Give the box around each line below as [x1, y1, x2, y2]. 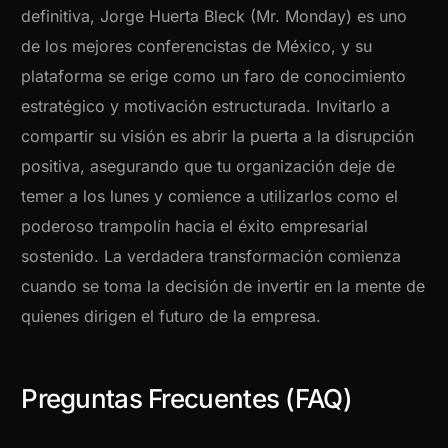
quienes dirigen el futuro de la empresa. [21, 306, 322, 327]
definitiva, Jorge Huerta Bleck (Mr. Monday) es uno [21, 6, 408, 27]
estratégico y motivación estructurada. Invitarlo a [21, 96, 391, 117]
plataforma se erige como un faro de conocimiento [21, 66, 407, 87]
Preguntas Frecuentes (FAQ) [21, 383, 352, 415]
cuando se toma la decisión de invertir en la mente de [21, 276, 426, 297]
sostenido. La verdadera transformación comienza [21, 246, 402, 267]
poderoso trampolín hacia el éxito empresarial [21, 216, 369, 237]
